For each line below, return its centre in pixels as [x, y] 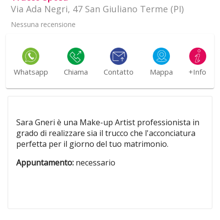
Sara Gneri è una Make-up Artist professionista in [108, 123]
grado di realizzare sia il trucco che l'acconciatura [106, 133]
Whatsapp [31, 72]
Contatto [119, 72]
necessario [94, 163]
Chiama [76, 72]
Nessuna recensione [43, 25]
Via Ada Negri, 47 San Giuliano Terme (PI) [97, 9]
